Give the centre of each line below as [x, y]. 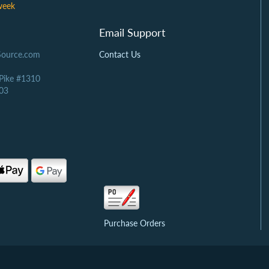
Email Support [132, 32]
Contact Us [120, 54]
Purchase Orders [135, 223]
